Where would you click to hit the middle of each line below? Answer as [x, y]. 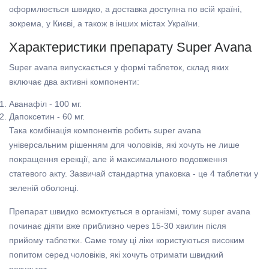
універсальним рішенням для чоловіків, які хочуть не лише [124, 145]
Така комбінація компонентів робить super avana [105, 131]
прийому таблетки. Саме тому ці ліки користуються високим [127, 240]
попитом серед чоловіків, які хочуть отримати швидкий [116, 255]
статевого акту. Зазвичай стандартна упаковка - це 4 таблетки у [134, 174]
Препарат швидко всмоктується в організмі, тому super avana [130, 212]
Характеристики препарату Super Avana [130, 47]
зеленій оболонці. [45, 188]
